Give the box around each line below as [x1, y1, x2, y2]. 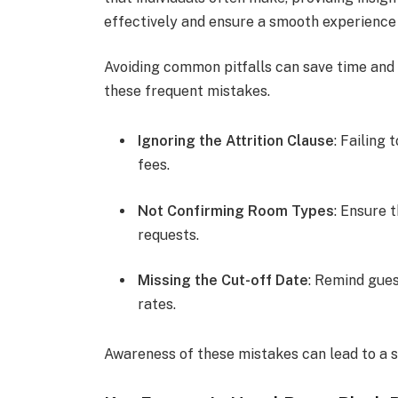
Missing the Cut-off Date [138, 272, 309, 290]
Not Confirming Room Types [138, 202, 335, 219]
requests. [138, 226, 200, 243]
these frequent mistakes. [104, 83, 271, 100]
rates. [138, 296, 177, 314]
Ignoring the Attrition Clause [138, 132, 335, 150]
